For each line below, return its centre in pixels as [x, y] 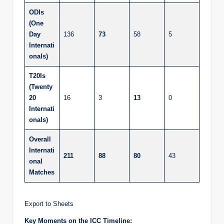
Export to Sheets [49, 204]
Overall [40, 139]
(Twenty [41, 87]
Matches [42, 172]
